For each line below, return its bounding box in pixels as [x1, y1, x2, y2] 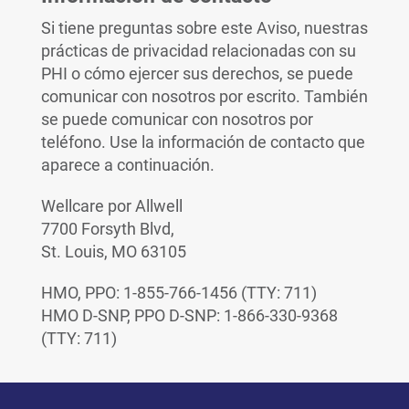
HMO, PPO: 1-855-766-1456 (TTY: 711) [40, 283, 317, 302]
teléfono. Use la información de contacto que [40, 132, 365, 152]
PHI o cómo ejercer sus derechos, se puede [40, 64, 353, 83]
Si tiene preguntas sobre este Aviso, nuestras [40, 18, 368, 37]
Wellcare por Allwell [40, 196, 183, 215]
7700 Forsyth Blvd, [40, 219, 174, 238]
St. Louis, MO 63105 [40, 242, 186, 261]
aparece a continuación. [40, 155, 215, 174]
